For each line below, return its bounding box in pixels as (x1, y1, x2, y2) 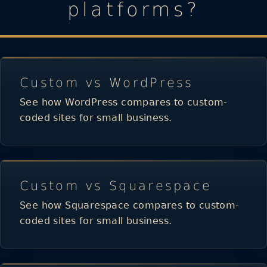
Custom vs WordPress (20, 75, 194, 90)
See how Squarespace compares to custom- (20, 199, 240, 211)
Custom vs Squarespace (20, 178, 212, 193)
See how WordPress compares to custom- (20, 96, 228, 108)
